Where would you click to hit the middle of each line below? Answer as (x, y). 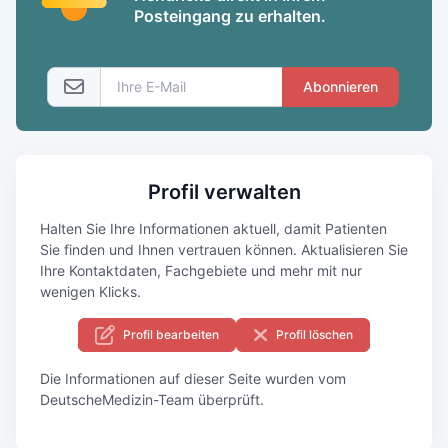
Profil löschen (314, 334)
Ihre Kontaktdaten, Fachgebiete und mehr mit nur (201, 270)
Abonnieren (340, 86)
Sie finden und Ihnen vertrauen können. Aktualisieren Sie (224, 249)
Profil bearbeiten (171, 334)
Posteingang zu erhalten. (230, 15)
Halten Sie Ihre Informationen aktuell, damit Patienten (213, 228)
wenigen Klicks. (90, 291)
